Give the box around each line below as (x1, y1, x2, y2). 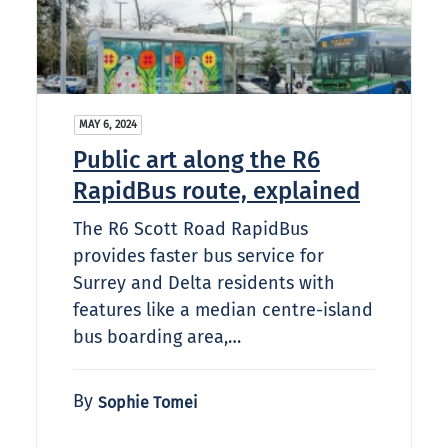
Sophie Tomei (98, 393, 198, 413)
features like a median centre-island (73, 299, 373, 322)
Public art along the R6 (73, 146, 320, 175)
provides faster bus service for (73, 245, 324, 268)
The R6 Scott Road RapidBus (73, 218, 308, 241)
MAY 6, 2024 (79, 118, 137, 132)
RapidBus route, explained (73, 177, 360, 206)
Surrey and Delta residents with (73, 272, 335, 295)
